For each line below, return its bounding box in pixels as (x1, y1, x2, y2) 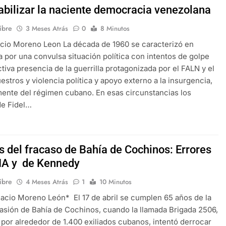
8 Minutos (100, 23, 130, 33)
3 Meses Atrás (26, 23, 69, 33)
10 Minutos (99, 177, 132, 187)
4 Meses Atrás (26, 177, 69, 187)
